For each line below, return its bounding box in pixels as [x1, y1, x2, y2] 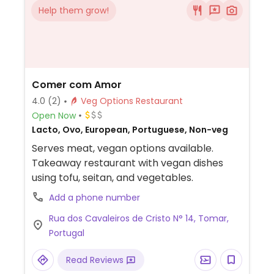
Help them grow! [39, 4, 109, 17]
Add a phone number [48, 191, 140, 204]
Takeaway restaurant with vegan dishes [31, 156, 223, 170]
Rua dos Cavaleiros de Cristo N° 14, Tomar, [48, 212, 229, 224]
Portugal [48, 227, 84, 239]
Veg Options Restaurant [135, 95, 183, 107]
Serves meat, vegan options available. [31, 141, 213, 155]
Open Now [31, 109, 76, 122]
